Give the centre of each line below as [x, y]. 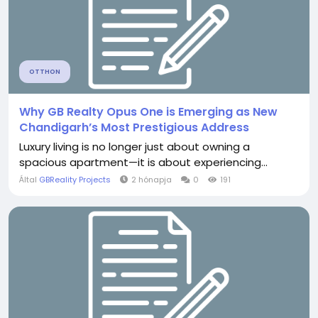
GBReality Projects [75, 180]
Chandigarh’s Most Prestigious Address [134, 127]
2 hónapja [152, 180]
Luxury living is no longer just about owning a [135, 147]
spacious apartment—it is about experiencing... [143, 162]
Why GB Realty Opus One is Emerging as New [148, 112]
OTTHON [45, 72]
